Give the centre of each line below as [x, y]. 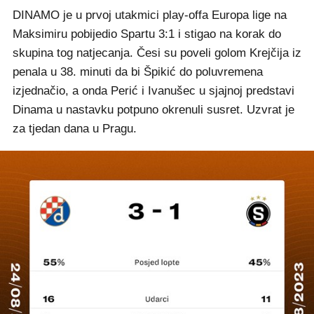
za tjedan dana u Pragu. [75, 129]
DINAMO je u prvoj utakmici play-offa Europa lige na [150, 15]
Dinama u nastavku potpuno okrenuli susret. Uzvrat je [153, 110]
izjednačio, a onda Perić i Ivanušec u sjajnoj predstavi [153, 91]
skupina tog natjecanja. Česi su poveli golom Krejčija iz [157, 53]
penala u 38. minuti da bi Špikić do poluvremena [138, 72]
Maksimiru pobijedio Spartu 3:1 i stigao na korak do [147, 34]
